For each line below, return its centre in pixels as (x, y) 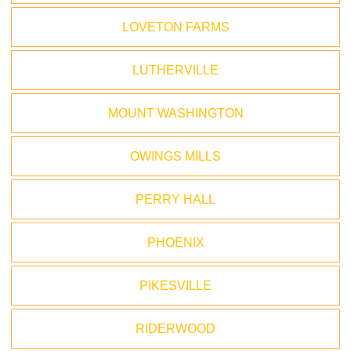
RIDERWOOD (175, 329)
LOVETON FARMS (175, 27)
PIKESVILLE (175, 286)
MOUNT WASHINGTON (175, 113)
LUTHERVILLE (175, 70)
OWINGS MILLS (175, 156)
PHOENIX (175, 242)
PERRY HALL (175, 199)
